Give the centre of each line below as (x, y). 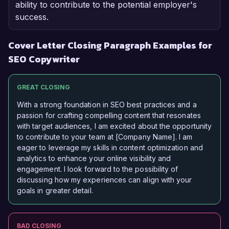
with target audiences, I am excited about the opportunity (114, 126)
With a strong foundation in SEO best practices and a (107, 105)
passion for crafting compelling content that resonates (109, 116)
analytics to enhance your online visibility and (94, 158)
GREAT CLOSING (43, 87)
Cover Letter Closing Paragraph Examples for (110, 45)
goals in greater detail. (55, 191)
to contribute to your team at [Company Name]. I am (105, 137)
